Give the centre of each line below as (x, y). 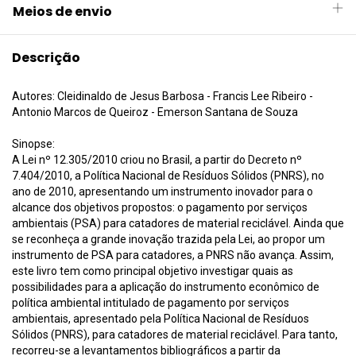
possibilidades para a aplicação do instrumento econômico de (166, 287)
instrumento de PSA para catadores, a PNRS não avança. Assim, (173, 255)
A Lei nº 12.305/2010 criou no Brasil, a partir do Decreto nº (157, 160)
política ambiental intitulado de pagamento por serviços (151, 303)
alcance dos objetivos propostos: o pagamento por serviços (160, 208)
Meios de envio (62, 11)
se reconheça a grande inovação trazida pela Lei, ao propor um (168, 240)
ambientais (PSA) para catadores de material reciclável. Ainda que (178, 224)
